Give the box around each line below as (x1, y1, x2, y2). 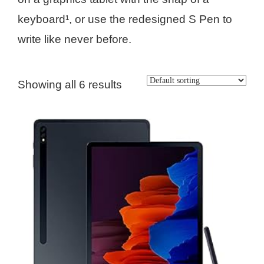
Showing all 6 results (18, 78, 122, 91)
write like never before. (18, 33, 131, 45)
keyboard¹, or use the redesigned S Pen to (18, 13, 232, 25)
